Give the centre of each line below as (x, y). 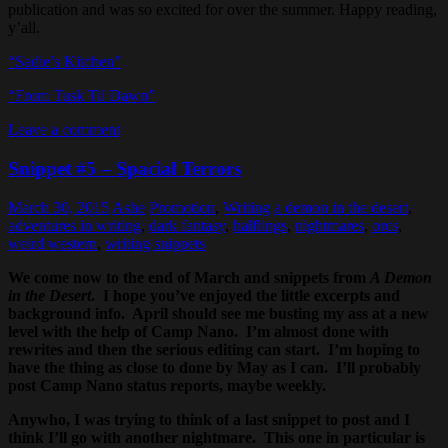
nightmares (329, 225)
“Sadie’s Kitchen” (64, 62)
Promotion (182, 207)
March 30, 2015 (58, 207)
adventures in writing (74, 225)
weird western (52, 243)
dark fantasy (187, 225)
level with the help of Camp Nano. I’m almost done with (198, 331)
